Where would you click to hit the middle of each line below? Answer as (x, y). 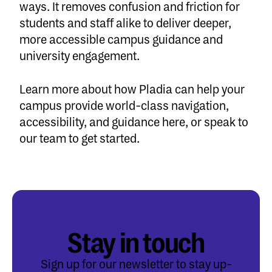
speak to (226, 123)
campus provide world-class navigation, (124, 107)
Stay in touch (136, 245)
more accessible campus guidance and (121, 40)
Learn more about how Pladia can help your (132, 90)
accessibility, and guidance (91, 123)
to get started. (103, 139)
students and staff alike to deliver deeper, (125, 23)
